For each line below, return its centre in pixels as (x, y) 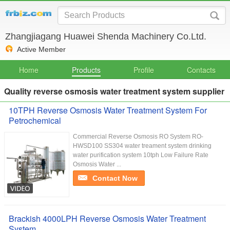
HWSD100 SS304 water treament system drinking (142, 146)
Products (86, 70)
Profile (144, 70)
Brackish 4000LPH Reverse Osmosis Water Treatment (107, 218)
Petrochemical (35, 120)
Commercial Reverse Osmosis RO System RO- (138, 137)
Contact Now (115, 178)
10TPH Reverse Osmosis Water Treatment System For (108, 110)
